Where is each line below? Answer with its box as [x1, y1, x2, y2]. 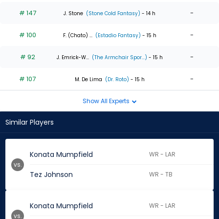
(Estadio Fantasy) [93, 31, 141, 39]
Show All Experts [82, 96, 131, 105]
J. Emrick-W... [56, 53, 89, 61]
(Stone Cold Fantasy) [85, 9, 140, 17]
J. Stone [64, 9, 83, 17]
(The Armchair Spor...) [90, 53, 147, 61]
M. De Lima [74, 75, 102, 83]
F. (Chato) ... [63, 31, 92, 39]
